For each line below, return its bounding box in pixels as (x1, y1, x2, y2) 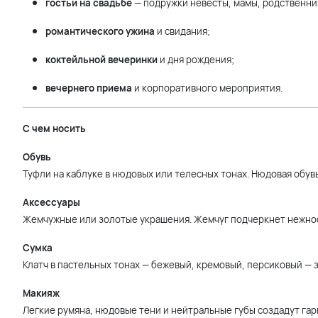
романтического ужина (45, 25, 155, 38)
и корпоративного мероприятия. (132, 82, 283, 94)
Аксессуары (23, 196, 80, 209)
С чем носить (23, 122, 86, 135)
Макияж (23, 287, 60, 300)
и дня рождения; (158, 53, 234, 66)
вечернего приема (45, 82, 132, 94)
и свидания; (155, 25, 210, 38)
